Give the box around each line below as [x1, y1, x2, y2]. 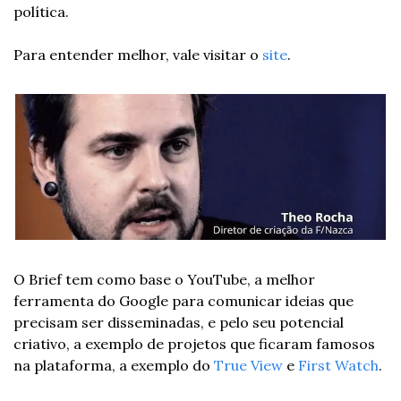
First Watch [298, 356, 379, 375]
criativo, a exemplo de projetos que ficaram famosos [13, 335, 375, 354]
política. [13, 2, 69, 21]
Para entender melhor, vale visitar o [13, 45, 262, 64]
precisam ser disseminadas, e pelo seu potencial [13, 313, 344, 332]
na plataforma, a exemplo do [13, 356, 214, 375]
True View [214, 356, 283, 375]
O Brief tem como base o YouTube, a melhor [13, 270, 315, 289]
